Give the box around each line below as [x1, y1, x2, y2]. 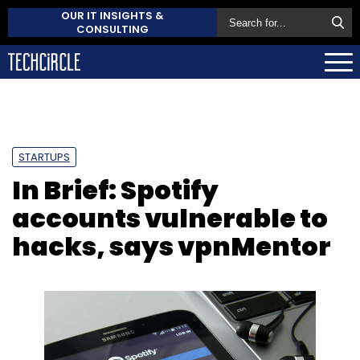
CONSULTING [76, 22, 149, 37]
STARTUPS [18, 149, 70, 165]
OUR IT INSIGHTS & [61, 8, 164, 23]
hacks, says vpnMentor [12, 227, 331, 264]
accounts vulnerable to [12, 199, 328, 236]
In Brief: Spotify [12, 171, 219, 208]
